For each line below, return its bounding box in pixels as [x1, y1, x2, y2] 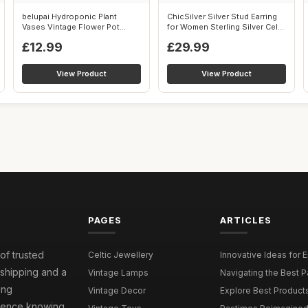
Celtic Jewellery [88, 250, 154, 260]
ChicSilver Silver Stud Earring [167, 12, 277, 21]
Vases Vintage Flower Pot [22, 22, 120, 32]
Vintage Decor [88, 285, 146, 296]
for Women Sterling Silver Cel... [167, 22, 284, 32]
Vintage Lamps [88, 267, 149, 278]
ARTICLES [219, 214, 272, 225]
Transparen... [22, 32, 70, 42]
